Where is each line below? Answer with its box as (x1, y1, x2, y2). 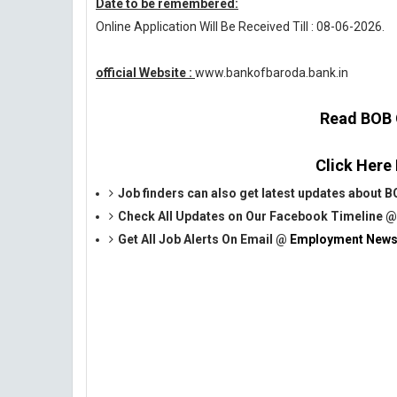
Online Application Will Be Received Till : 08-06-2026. (96, 19, 385, 34)
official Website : (96, 66, 195, 80)
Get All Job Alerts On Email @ (118, 232, 290, 246)
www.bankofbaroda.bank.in (195, 66, 348, 80)
